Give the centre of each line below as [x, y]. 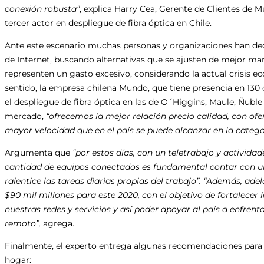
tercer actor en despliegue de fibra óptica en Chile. [108, 23]
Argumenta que [39, 152]
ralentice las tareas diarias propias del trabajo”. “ [105, 181]
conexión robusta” [42, 9]
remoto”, [24, 223]
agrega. [59, 223]
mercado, [25, 116]
